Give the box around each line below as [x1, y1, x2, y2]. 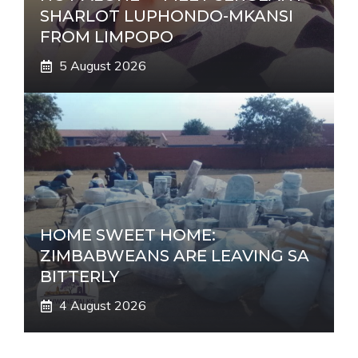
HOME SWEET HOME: [40, 225, 216, 245]
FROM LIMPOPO [40, 27, 173, 46]
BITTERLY [40, 267, 119, 286]
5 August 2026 [59, 58, 146, 74]
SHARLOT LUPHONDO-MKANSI [40, 6, 293, 26]
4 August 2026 [59, 297, 146, 313]
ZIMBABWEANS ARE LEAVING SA [40, 246, 309, 265]
